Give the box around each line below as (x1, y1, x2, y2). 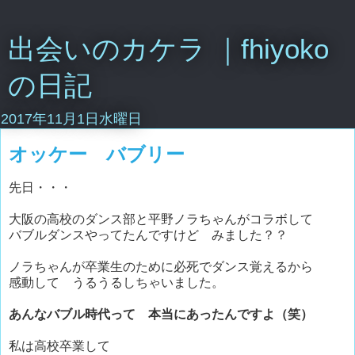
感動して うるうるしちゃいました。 (9, 275, 224, 289)
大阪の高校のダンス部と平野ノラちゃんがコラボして (9, 212, 313, 226)
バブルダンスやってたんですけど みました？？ (9, 227, 288, 242)
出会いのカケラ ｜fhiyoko (8, 34, 329, 64)
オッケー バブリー (9, 143, 185, 165)
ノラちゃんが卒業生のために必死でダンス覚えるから (9, 259, 313, 273)
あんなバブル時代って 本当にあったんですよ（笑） (9, 307, 313, 321)
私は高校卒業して (9, 338, 110, 353)
